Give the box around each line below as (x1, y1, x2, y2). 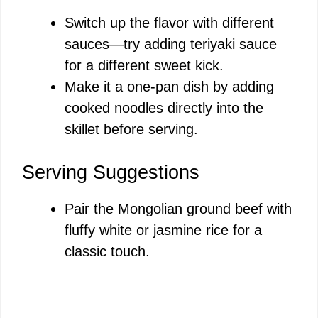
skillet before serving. (65, 121, 198, 138)
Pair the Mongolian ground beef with (65, 201, 292, 217)
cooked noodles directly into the (65, 100, 263, 116)
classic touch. (65, 243, 150, 260)
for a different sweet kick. (65, 57, 224, 74)
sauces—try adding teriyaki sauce (65, 36, 277, 53)
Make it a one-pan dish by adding (65, 79, 274, 95)
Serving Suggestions (22, 162, 199, 184)
